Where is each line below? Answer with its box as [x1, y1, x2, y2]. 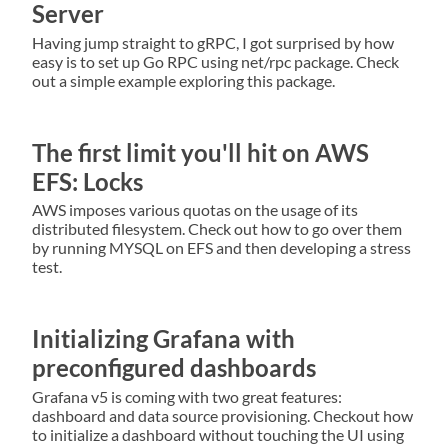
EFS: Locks [32, 166, 143, 196]
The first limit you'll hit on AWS [32, 137, 369, 167]
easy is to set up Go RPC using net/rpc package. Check [32, 51, 399, 71]
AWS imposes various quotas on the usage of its [32, 200, 358, 220]
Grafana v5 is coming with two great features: [32, 387, 342, 407]
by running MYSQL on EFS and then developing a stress [32, 238, 411, 258]
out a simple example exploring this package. [32, 70, 335, 90]
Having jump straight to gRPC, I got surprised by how [32, 32, 394, 52]
